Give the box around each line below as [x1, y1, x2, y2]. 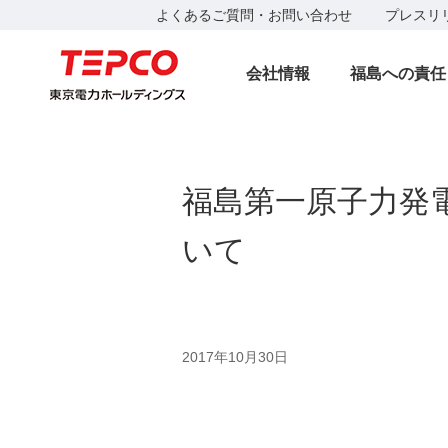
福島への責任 [350, 65, 446, 82]
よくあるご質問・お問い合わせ [156, 7, 352, 23]
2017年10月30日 [182, 349, 288, 365]
